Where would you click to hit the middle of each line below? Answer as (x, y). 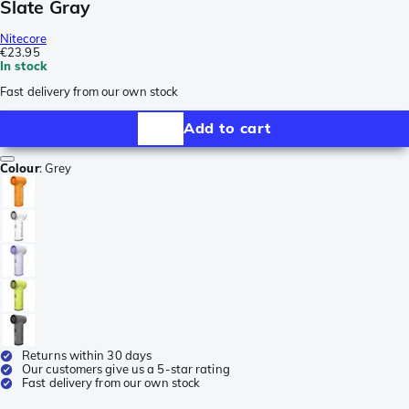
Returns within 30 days (87, 355)
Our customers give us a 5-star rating (126, 368)
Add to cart (227, 128)
